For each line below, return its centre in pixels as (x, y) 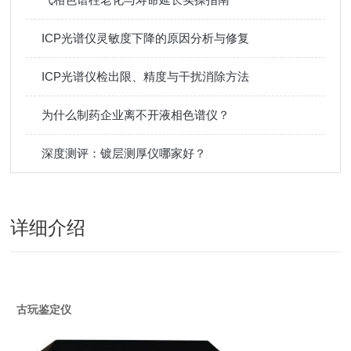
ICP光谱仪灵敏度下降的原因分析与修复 (146, 38)
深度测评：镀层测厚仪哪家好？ (124, 153)
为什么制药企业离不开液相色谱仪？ (136, 115)
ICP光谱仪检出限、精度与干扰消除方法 (146, 76)
